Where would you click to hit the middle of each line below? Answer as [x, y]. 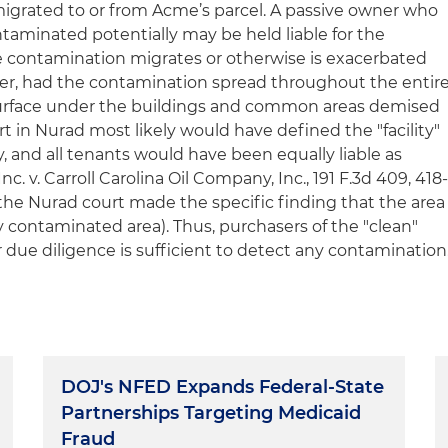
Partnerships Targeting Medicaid [211, 413]
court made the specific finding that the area [264, 202]
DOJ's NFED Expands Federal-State [223, 387]
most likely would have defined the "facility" [265, 130]
